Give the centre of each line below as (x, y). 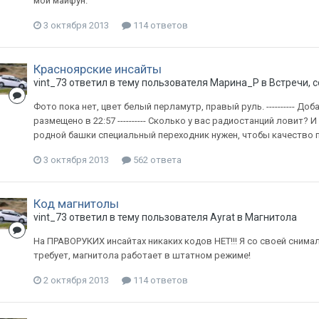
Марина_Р (234, 83)
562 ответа (156, 160)
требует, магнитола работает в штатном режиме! (142, 255)
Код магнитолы (76, 204)
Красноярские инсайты (97, 69)
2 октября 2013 (76, 280)
